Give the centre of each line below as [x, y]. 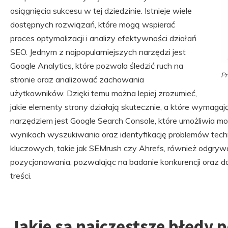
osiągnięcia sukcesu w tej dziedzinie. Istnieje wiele [101, 11]
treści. [21, 176]
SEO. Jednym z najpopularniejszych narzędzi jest [98, 52]
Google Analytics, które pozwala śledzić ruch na [97, 66]
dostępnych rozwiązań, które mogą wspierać [93, 25]
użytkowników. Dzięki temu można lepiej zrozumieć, [104, 93]
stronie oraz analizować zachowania [77, 80]
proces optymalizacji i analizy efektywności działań [103, 38]
